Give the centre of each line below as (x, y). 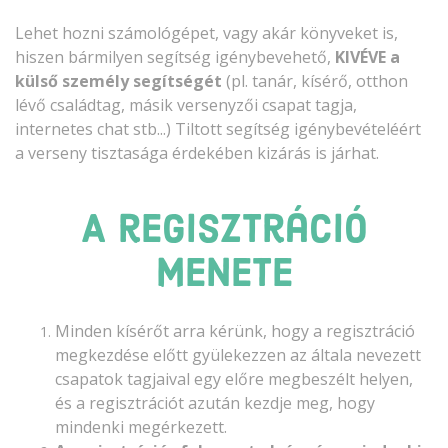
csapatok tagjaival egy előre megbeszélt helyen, (234, 379)
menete (224, 276)
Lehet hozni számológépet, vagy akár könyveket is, (206, 33)
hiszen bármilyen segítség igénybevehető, (175, 57)
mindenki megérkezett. (141, 427)
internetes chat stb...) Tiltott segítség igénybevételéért (218, 129)
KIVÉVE (360, 57)
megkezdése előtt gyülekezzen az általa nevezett (238, 355)
